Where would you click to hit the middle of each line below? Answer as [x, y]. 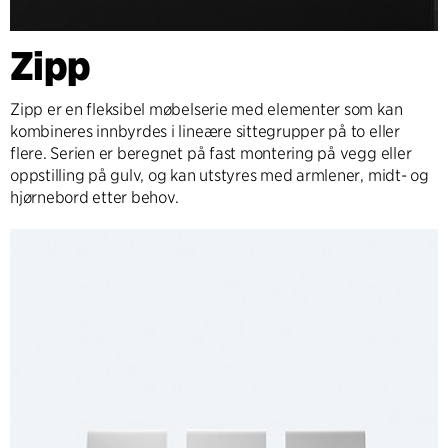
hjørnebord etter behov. [94, 197]
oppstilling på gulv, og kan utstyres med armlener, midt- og [219, 175]
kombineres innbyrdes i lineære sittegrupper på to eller [205, 131]
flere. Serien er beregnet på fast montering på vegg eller [211, 153]
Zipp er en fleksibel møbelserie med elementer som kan [206, 109]
